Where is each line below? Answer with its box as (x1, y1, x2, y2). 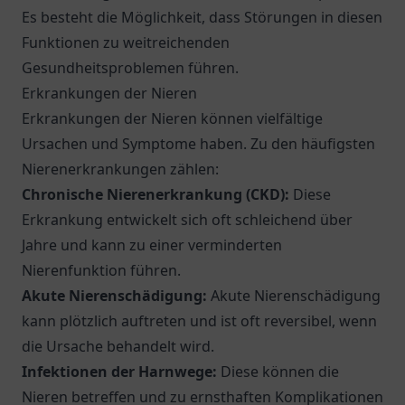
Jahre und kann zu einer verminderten (22, 235, 282, 255)
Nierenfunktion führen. (22, 260, 181, 280)
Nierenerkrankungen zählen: (22, 159, 219, 179)
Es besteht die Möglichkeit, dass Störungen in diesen (22, 7, 382, 27)
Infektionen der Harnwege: (22, 362, 217, 381)
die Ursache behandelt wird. (22, 336, 214, 356)
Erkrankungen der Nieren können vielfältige (22, 108, 323, 128)
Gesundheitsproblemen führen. (22, 58, 239, 78)
